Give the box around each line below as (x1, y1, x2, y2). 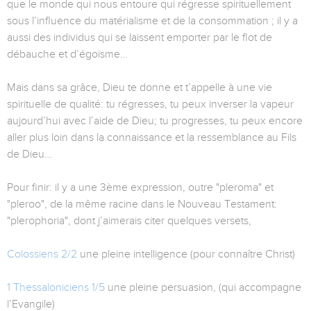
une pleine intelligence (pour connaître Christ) (77, 248, 295, 261)
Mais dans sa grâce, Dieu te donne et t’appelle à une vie (7, 81, 272, 94)
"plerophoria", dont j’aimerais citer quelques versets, (7, 215, 251, 228)
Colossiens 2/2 (7, 248, 77, 261)
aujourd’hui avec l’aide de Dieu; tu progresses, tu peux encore (7, 115, 303, 128)
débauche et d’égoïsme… (7, 48, 128, 61)
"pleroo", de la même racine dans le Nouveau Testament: (7, 198, 277, 211)
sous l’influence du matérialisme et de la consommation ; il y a (7, 15, 298, 28)
